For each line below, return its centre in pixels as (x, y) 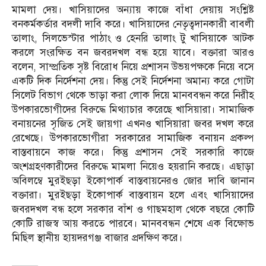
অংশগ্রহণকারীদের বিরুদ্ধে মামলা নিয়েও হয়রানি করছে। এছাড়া (133, 167)
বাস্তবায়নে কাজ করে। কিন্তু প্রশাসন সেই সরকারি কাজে (133, 153)
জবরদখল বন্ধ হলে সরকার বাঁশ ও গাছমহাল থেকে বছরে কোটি (133, 210)
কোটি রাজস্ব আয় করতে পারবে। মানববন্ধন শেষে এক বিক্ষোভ (133, 224)
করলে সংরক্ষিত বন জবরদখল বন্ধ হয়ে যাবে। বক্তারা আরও (133, 53)
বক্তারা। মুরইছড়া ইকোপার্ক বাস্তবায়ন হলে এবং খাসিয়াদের (133, 195)
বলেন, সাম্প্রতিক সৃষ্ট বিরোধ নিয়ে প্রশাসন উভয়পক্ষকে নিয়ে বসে (133, 67)
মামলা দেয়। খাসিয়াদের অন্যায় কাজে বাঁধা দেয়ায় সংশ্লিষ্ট (133, 10)
